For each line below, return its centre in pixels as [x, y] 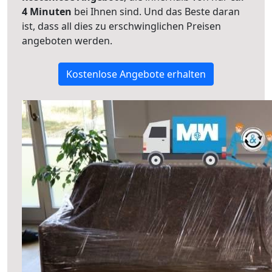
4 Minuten [47, 12]
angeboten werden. [67, 41]
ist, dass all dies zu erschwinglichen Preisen [121, 26]
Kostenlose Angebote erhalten [136, 74]
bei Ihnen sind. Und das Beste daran [156, 12]
